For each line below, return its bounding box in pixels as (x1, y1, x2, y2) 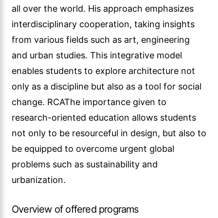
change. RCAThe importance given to (12, 97, 166, 107)
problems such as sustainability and (12, 159, 158, 169)
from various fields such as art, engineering (12, 35, 190, 45)
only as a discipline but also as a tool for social (12, 81, 201, 91)
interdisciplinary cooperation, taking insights (12, 19, 195, 29)
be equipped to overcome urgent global (12, 144, 174, 154)
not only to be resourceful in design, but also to (12, 128, 206, 138)
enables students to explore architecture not (12, 66, 195, 76)
